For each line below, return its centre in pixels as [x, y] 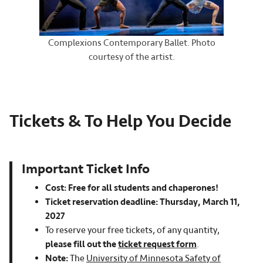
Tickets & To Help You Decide [120, 121]
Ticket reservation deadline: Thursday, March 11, [143, 202]
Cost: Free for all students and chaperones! [133, 188]
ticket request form [157, 244]
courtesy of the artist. [131, 57]
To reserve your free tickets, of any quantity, [132, 230]
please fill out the [82, 244]
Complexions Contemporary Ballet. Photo [131, 43]
